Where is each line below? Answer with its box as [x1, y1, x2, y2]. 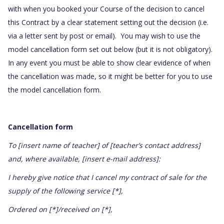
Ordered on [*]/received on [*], [8, 204, 112, 214]
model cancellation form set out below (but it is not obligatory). [8, 44, 214, 54]
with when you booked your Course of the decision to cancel [8, 4, 204, 14]
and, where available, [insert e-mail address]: [8, 154, 162, 164]
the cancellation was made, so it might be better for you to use [8, 71, 212, 81]
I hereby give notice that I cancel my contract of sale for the [8, 172, 206, 182]
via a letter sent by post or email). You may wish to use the [8, 31, 200, 41]
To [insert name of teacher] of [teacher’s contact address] [8, 140, 200, 150]
